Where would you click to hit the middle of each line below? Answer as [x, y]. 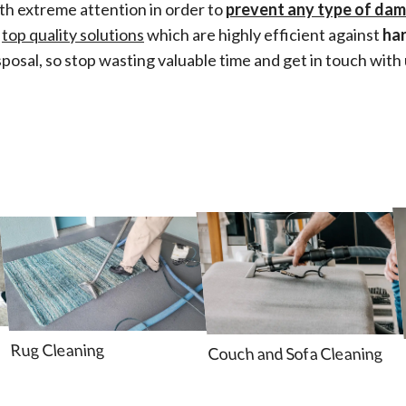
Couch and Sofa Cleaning [296, 353]
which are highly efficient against [263, 35]
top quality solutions [73, 35]
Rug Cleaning [58, 349]
